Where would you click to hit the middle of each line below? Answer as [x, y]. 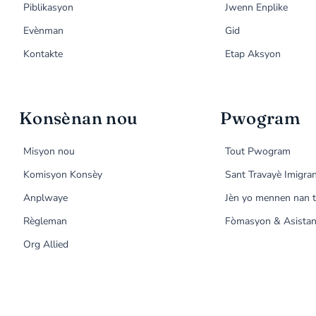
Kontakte [43, 54]
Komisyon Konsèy [63, 175]
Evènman [44, 31]
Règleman [45, 221]
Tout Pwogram [257, 152]
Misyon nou [49, 152]
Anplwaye [46, 198]
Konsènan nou [78, 119]
